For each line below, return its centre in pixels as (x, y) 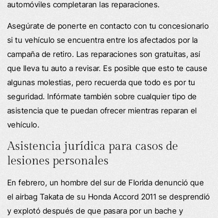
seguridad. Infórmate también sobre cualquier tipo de (102, 96)
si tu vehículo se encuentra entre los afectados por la (103, 40)
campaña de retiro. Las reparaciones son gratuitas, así (104, 54)
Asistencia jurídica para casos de (93, 146)
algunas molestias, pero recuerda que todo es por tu (101, 82)
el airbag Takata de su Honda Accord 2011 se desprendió (109, 196)
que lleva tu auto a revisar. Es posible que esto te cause (108, 68)
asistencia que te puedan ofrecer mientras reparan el (102, 110)
